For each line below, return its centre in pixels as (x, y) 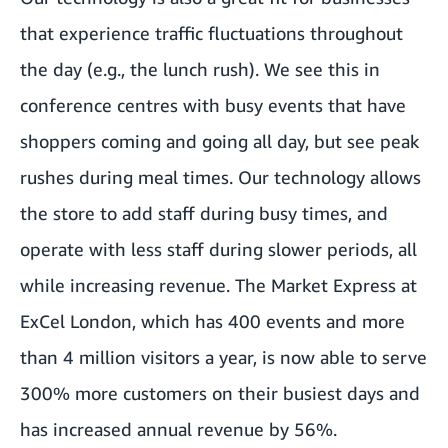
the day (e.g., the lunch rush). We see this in (200, 68)
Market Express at (344, 284)
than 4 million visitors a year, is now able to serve (223, 356)
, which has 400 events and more (268, 320)
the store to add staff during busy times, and (204, 212)
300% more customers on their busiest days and (220, 392)
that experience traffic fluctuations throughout (211, 32)
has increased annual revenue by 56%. (178, 428)
